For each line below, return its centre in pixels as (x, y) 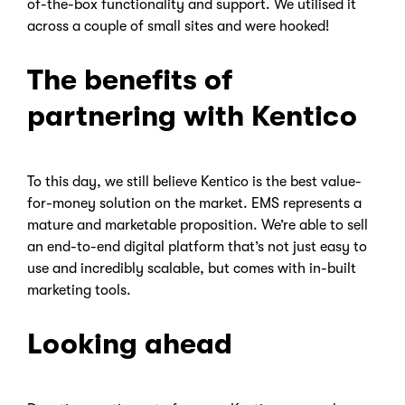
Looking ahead (130, 344)
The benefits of (130, 80)
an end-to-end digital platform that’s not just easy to (197, 247)
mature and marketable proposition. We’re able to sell (198, 226)
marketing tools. (79, 291)
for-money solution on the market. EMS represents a (194, 204)
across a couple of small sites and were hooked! (178, 27)
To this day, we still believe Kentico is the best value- (194, 182)
